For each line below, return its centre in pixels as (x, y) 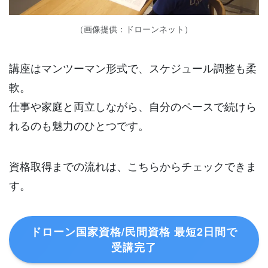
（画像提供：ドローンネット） (134, 29)
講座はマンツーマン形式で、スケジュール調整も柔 (133, 67)
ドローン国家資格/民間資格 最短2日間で (134, 232)
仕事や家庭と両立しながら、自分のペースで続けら (133, 106)
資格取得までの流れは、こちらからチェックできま (133, 165)
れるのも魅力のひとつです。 (79, 125)
